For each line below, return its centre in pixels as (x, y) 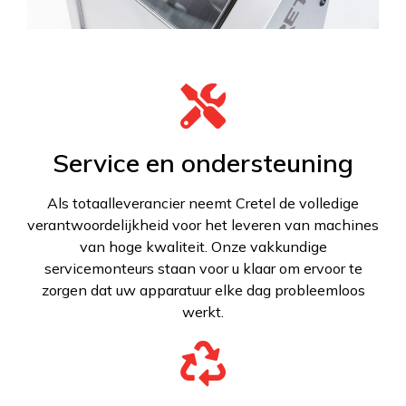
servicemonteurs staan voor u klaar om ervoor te (203, 268)
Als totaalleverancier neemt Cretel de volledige (203, 203)
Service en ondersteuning (203, 162)
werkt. (203, 311)
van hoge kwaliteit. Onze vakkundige (203, 246)
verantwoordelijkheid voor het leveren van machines (203, 224)
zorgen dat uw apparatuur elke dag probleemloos (203, 290)
